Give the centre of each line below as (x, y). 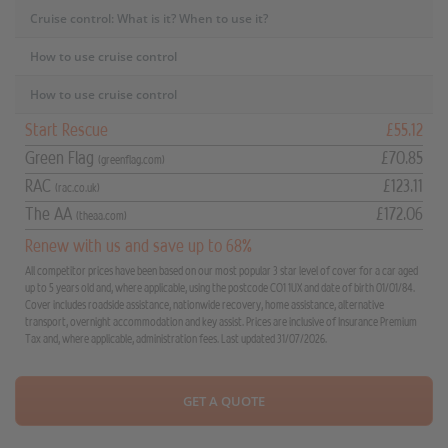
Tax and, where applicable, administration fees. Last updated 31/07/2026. (176, 339)
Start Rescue (66, 130)
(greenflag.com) (131, 160)
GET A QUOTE (224, 401)
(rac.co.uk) (77, 188)
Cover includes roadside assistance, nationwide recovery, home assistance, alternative (204, 305)
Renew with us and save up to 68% (138, 246)
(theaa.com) (101, 216)
